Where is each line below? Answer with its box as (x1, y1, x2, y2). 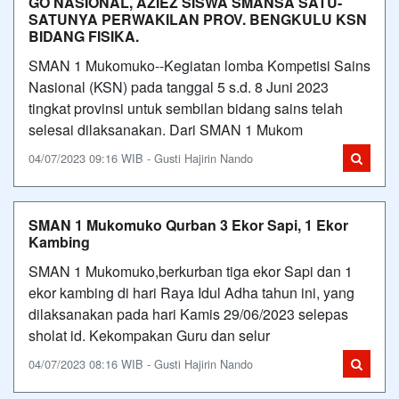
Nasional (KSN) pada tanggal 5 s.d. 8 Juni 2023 (28, 77, 329, 97)
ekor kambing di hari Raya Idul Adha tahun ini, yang (28, 282, 354, 303)
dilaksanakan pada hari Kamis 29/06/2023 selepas (28, 304, 348, 324)
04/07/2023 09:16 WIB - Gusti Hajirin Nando (28, 150, 253, 167)
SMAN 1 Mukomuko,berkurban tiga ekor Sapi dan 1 (28, 261, 353, 281)
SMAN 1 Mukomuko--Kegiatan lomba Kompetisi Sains (28, 55, 370, 76)
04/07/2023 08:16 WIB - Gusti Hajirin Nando (28, 355, 253, 372)
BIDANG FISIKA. (28, 26, 139, 46)
